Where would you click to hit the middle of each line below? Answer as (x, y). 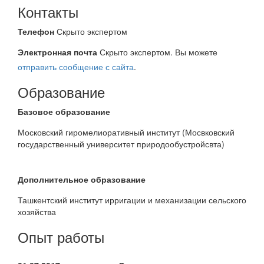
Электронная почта (57, 52)
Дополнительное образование (82, 179)
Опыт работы (61, 237)
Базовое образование (64, 111)
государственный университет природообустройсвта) (122, 144)
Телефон (36, 31)
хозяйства (38, 212)
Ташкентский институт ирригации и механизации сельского (132, 200)
